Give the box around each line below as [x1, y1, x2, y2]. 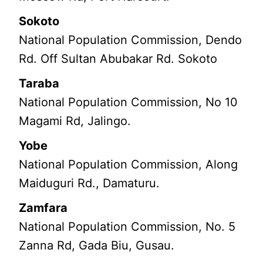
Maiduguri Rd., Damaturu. [19, 176, 160, 191]
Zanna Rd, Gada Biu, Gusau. [19, 238, 175, 253]
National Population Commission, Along [19, 157, 238, 172]
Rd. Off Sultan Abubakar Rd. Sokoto [19, 52, 218, 66]
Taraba [19, 76, 60, 91]
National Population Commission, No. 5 [19, 220, 236, 234]
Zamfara [19, 201, 68, 215]
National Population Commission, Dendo [19, 33, 242, 48]
